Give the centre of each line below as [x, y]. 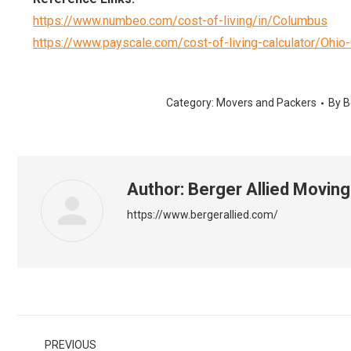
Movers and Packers [266, 103]
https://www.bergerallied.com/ [203, 215]
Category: [191, 103]
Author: [156, 189]
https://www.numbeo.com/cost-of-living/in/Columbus [180, 21]
